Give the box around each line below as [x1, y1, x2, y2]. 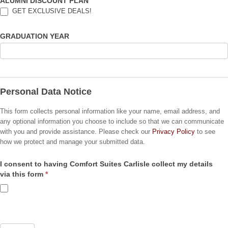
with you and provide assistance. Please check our [99, 127, 152, 135]
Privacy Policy [152, 127, 195, 135]
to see [195, 127, 215, 135]
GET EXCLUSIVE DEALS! [10, 7, 92, 15]
